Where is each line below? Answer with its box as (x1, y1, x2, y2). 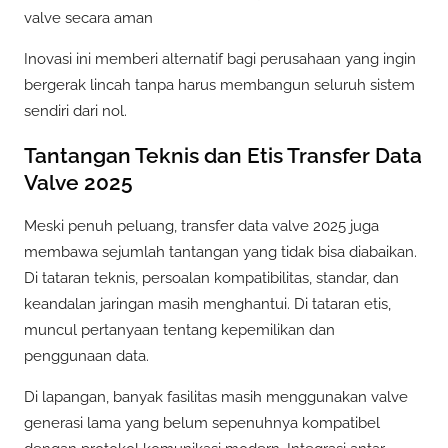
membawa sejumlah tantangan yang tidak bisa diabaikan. (24, 243, 417, 262)
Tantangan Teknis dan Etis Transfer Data (24, 142, 422, 168)
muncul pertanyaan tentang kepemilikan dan (24, 321, 335, 340)
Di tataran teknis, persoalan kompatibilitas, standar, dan (24, 269, 399, 288)
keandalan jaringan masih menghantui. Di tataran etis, (24, 295, 391, 314)
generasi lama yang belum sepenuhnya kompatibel (24, 414, 380, 433)
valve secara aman (24, 8, 153, 27)
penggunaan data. (24, 347, 149, 366)
